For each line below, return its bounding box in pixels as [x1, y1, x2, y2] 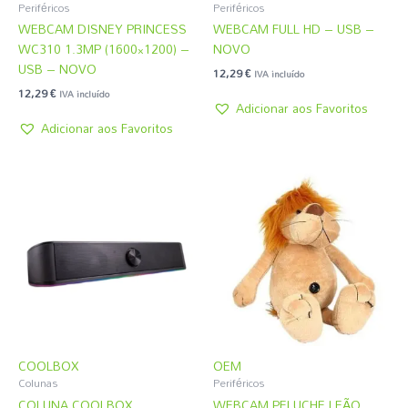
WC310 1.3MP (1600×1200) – [18, 36, 189, 62]
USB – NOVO [18, 56, 97, 82]
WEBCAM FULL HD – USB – [213, 16, 374, 42]
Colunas [18, 372, 57, 394]
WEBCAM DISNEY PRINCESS [18, 16, 187, 42]
